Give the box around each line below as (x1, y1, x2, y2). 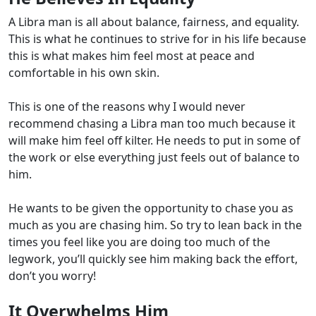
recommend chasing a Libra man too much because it (8, 116, 296, 132)
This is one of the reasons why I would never (8, 99, 245, 115)
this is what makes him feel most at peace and (8, 48, 255, 64)
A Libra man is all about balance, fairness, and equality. (8, 14, 299, 30)
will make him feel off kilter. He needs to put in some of (8, 133, 300, 149)
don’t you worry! (8, 268, 96, 284)
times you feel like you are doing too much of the (8, 234, 270, 250)
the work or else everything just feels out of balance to (8, 150, 300, 166)
